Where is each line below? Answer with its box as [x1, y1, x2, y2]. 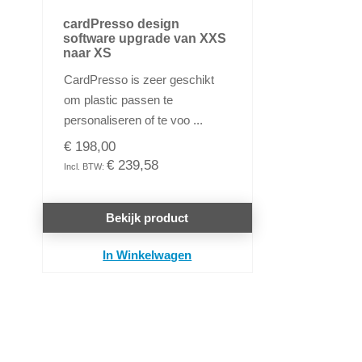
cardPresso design [62, 17, 179, 32]
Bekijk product [106, 211, 189, 225]
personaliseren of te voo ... [63, 113, 203, 128]
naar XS [62, 46, 112, 61]
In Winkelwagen [103, 248, 192, 263]
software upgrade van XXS [62, 32, 226, 46]
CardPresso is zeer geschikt [63, 73, 214, 87]
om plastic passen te [63, 93, 173, 107]
